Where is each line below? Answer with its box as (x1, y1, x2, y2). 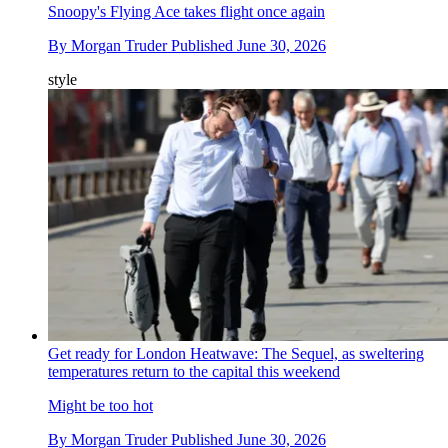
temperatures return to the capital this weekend (48, 363, 340, 381)
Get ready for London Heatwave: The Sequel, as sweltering (48, 345, 424, 363)
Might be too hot (48, 397, 153, 415)
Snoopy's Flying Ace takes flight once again (48, 3, 325, 21)
